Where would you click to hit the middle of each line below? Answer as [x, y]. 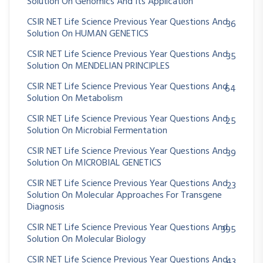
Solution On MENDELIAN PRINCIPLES [98, 67]
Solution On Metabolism [75, 99]
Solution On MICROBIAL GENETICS [94, 163]
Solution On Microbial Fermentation [97, 131]
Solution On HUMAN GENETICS [88, 34]
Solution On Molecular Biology [86, 240]
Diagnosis [46, 208]
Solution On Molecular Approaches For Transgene [124, 196]
